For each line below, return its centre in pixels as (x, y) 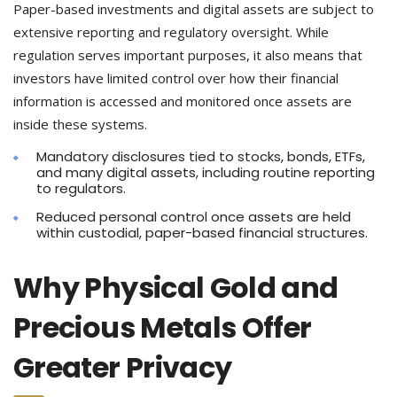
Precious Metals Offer (163, 327)
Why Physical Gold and (176, 288)
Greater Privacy (123, 367)
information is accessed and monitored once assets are (183, 101)
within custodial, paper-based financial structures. (202, 233)
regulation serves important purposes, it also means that (188, 55)
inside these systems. (80, 124)
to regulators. (81, 188)
